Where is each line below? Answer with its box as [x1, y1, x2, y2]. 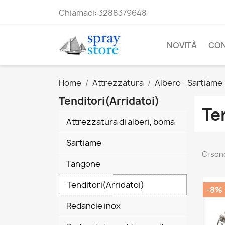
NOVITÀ [167, 40, 197, 51]
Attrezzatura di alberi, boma [66, 116, 175, 127]
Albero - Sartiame [155, 77, 222, 88]
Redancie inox [66, 200, 121, 211]
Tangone [66, 158, 100, 169]
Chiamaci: [59, 7, 98, 18]
